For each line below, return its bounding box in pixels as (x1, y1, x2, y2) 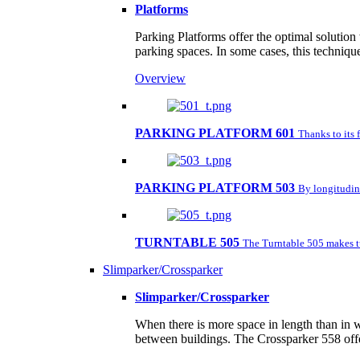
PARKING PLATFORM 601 (135, 126, 295, 140)
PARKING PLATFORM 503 (135, 181, 295, 194)
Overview (135, 72, 186, 85)
